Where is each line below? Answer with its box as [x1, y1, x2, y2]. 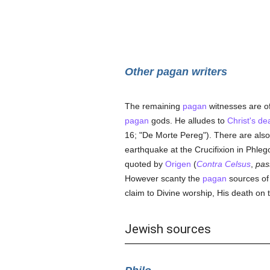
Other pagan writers [124, 66, 227, 78]
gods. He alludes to [148, 116, 227, 125]
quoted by [124, 159, 165, 169]
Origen [165, 159, 191, 169]
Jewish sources [124, 222, 211, 236]
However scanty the [124, 174, 202, 183]
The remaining [124, 101, 183, 111]
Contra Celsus [196, 159, 251, 169]
